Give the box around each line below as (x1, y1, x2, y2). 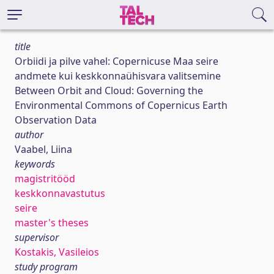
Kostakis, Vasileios (15, 245, 99, 259)
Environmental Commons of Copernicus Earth (15, 98, 228, 112)
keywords (15, 157, 55, 171)
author (15, 128, 43, 141)
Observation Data (15, 113, 97, 127)
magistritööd (15, 172, 75, 185)
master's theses (15, 216, 89, 229)
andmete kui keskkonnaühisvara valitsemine (15, 69, 221, 83)
